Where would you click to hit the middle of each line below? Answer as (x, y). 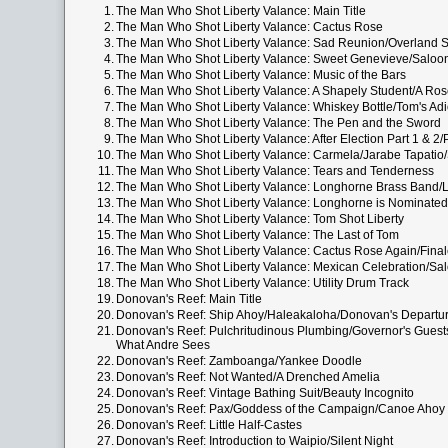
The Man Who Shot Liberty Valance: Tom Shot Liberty (260, 219)
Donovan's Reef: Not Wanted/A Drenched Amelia (248, 377)
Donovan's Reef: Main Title (189, 299)
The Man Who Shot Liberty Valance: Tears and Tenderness (275, 171)
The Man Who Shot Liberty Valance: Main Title (241, 11)
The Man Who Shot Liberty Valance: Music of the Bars (261, 75)
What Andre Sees (163, 345)
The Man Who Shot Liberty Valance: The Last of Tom (257, 235)
